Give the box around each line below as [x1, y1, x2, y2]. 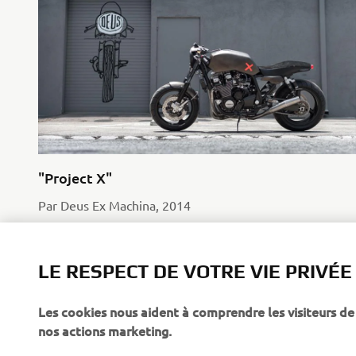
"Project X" [38, 168, 112, 187]
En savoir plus [38, 220, 106, 236]
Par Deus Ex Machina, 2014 [38, 196, 191, 213]
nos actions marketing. [38, 322, 172, 339]
